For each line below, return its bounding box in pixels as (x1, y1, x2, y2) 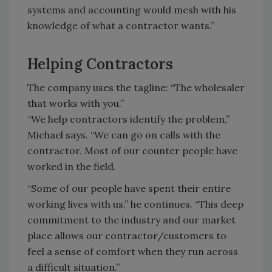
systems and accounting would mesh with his (27, 4, 236, 16)
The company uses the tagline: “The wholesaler (27, 81, 245, 93)
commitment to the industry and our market (27, 214, 236, 226)
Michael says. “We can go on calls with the (27, 129, 220, 141)
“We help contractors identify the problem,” (27, 113, 229, 125)
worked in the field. (27, 160, 116, 172)
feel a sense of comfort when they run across (27, 245, 238, 257)
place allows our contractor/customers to (27, 229, 226, 242)
